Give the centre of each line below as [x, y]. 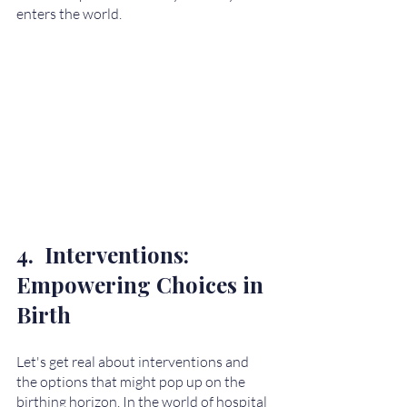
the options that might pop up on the [132, 381]
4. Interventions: [105, 254]
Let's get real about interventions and [134, 361]
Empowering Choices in [143, 284]
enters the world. [70, 14]
